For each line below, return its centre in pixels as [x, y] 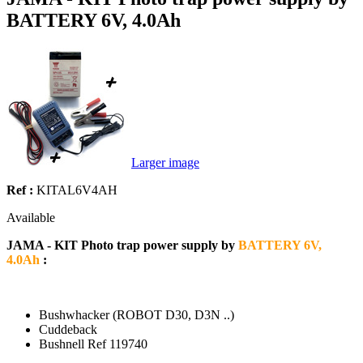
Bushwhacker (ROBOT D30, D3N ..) [137, 314]
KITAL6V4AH [77, 190]
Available [31, 217]
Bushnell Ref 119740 [93, 344]
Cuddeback [70, 329]
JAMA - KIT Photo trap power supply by [122, 245]
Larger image [165, 162]
